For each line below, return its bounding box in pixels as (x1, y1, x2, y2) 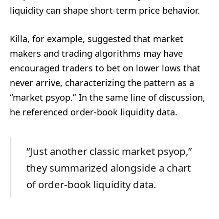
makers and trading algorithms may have (10, 47, 183, 59)
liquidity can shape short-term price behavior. (10, 4, 200, 16)
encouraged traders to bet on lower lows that (10, 62, 200, 74)
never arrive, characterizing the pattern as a (10, 76, 194, 88)
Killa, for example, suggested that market (10, 32, 183, 44)
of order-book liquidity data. (26, 177, 156, 191)
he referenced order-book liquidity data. (10, 106, 177, 118)
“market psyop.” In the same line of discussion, (10, 91, 205, 103)
